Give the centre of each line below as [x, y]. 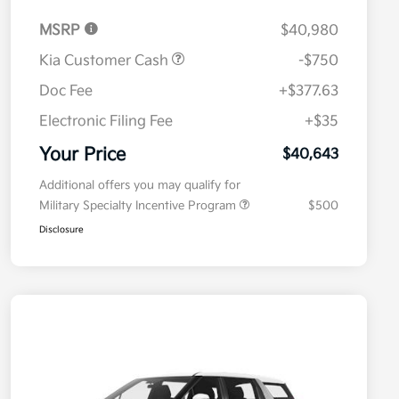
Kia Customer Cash [106, 61]
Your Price [82, 155]
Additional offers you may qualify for [140, 186]
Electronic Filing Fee [106, 122]
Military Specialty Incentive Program [139, 206]
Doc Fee [66, 92]
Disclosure [61, 230]
